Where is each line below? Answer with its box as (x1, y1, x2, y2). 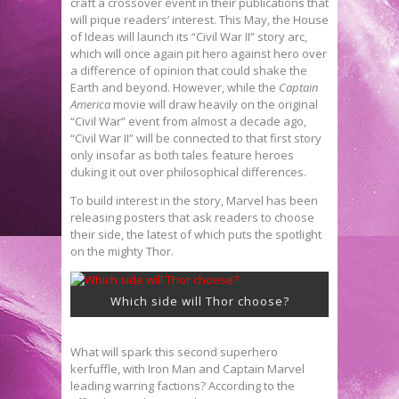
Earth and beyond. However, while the (70, 78, 279, 95)
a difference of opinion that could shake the (70, 61, 307, 78)
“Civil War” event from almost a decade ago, (70, 112, 306, 129)
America (70, 95, 113, 112)
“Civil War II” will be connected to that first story (70, 129, 322, 146)
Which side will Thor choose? (110, 292, 289, 309)
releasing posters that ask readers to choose (70, 208, 314, 225)
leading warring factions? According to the (70, 377, 295, 394)
